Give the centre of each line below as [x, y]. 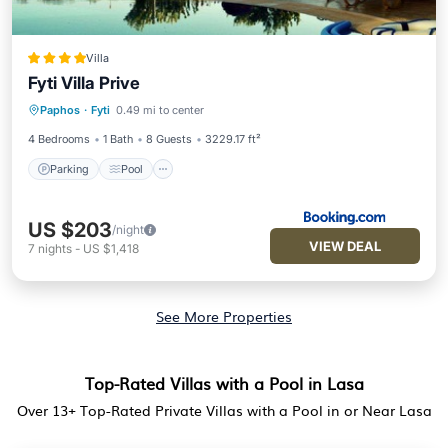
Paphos [60, 110]
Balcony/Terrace [277, 90]
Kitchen [126, 115]
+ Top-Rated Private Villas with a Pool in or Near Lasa [249, 410]
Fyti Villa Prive [84, 83]
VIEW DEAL [345, 246]
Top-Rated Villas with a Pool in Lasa [224, 383]
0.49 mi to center [160, 110]
